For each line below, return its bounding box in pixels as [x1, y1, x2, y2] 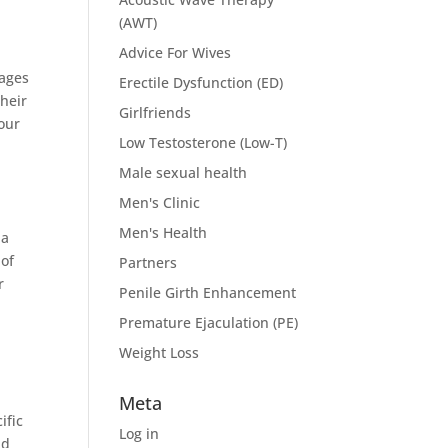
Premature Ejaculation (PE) [119, 313, 299, 332]
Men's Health [119, 223, 208, 242]
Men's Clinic [119, 193, 201, 212]
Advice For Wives [119, 43, 232, 62]
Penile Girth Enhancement [119, 283, 297, 302]
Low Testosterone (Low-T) [119, 133, 288, 152]
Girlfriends [119, 103, 192, 122]
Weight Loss [119, 343, 200, 362]
